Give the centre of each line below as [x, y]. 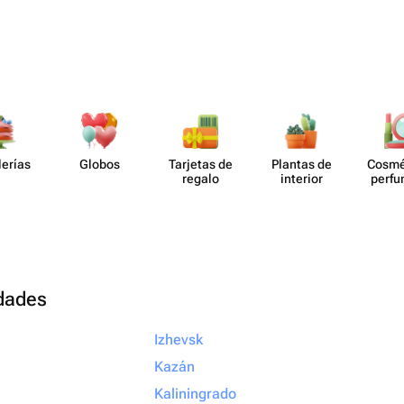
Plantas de [301, 164]
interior [301, 179]
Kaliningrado [195, 394]
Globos [99, 164]
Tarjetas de [200, 164]
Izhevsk [179, 340]
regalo [200, 179]
